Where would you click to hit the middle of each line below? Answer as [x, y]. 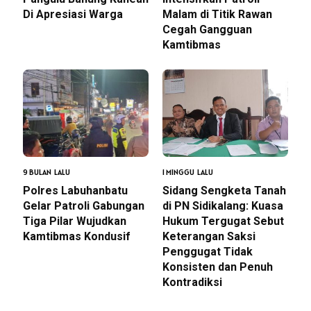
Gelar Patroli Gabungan [84, 206]
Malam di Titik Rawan [217, 15]
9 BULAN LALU [47, 173]
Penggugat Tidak [208, 252]
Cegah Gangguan [207, 30]
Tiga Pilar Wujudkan [75, 221]
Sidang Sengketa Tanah [224, 191]
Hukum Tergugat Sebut [223, 221]
